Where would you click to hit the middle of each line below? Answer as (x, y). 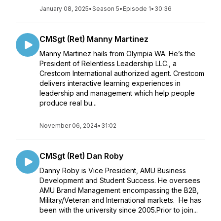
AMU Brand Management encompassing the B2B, (119, 190)
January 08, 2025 (64, 9)
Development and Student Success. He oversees (120, 180)
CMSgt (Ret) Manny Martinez (94, 39)
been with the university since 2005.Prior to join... (119, 210)
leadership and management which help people (117, 93)
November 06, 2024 (69, 126)
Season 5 (106, 9)
